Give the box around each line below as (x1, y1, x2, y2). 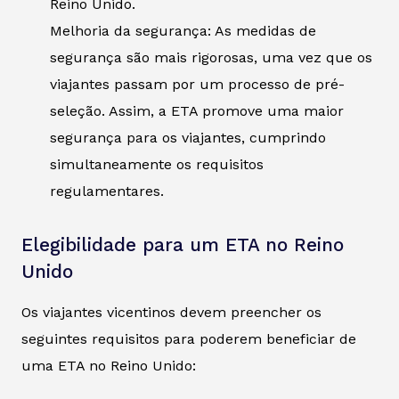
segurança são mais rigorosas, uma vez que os (50, 49, 372, 67)
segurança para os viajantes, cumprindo (50, 129, 326, 147)
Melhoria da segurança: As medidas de (50, 22, 316, 40)
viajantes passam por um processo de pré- (50, 76, 345, 94)
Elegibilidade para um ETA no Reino (21, 234, 344, 256)
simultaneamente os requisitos (50, 156, 264, 174)
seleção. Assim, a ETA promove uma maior (50, 102, 344, 120)
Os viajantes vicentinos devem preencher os (21, 304, 322, 322)
